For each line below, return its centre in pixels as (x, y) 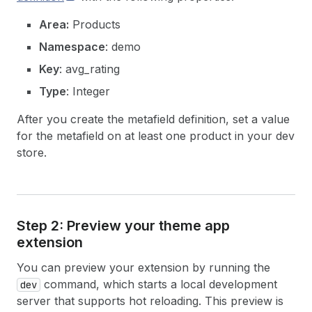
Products (95, 24)
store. (32, 153)
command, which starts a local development (159, 284)
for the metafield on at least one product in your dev (156, 136)
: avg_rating (89, 69)
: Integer (88, 91)
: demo (123, 47)
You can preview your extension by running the (143, 267)
